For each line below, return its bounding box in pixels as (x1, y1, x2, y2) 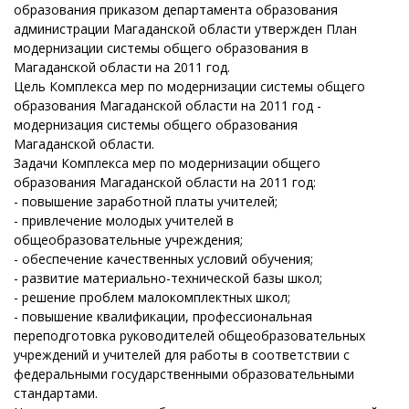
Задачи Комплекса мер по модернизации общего (14, 154, 320, 172)
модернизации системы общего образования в (14, 39, 309, 57)
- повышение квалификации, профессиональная (14, 308, 312, 325)
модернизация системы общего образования (14, 116, 298, 133)
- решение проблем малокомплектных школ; (14, 288, 290, 306)
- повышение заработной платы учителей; (14, 193, 278, 210)
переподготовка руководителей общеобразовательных (14, 327, 365, 344)
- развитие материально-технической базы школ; (14, 269, 322, 287)
